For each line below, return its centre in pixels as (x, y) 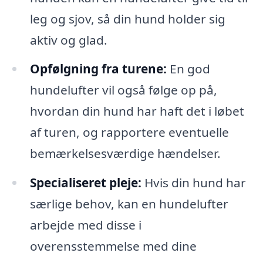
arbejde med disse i (85, 225)
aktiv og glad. (68, 40)
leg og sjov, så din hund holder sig (127, 18)
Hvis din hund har (193, 183)
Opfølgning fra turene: (98, 69)
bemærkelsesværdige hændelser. (125, 154)
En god (188, 69)
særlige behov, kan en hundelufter (129, 204)
